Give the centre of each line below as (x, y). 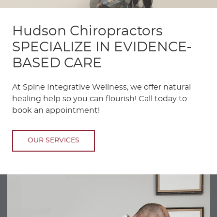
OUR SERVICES (54, 141)
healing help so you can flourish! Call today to (100, 99)
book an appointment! (56, 111)
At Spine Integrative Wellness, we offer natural (101, 87)
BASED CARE (57, 64)
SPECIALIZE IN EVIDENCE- (102, 48)
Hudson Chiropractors (87, 32)
